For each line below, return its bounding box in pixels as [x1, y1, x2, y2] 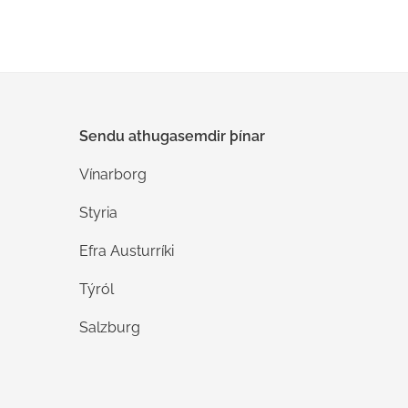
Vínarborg [79, 166, 147, 183]
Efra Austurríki [79, 242, 174, 260]
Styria [79, 204, 117, 221]
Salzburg [79, 319, 140, 336]
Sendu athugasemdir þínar [79, 127, 265, 145]
